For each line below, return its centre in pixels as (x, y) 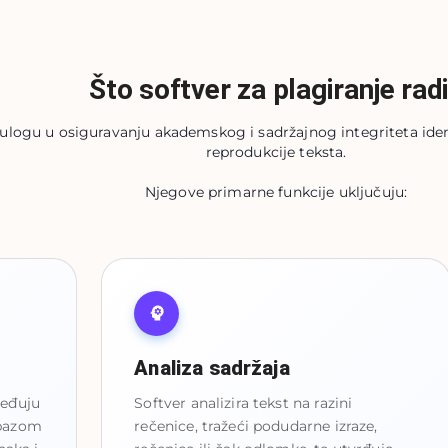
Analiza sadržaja (212, 367)
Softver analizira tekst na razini (243, 402)
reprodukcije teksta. (276, 151)
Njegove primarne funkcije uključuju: (276, 191)
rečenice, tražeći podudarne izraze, (256, 425)
